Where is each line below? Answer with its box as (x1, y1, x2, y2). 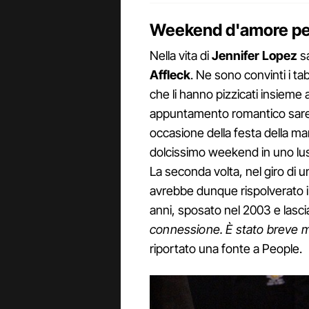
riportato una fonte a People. (150, 241, 302, 257)
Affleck (150, 68, 190, 83)
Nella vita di (150, 48, 209, 63)
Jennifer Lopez (209, 48, 297, 63)
